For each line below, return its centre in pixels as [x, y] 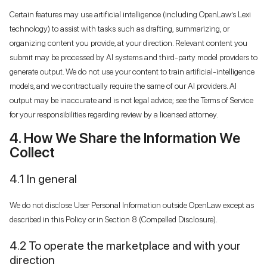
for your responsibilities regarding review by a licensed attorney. [114, 114]
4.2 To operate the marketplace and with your [125, 245]
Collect [32, 152]
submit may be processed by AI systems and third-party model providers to [133, 57]
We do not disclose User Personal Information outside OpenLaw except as [132, 205]
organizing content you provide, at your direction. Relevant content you [128, 43]
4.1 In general [43, 178]
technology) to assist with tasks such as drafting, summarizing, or [119, 28]
